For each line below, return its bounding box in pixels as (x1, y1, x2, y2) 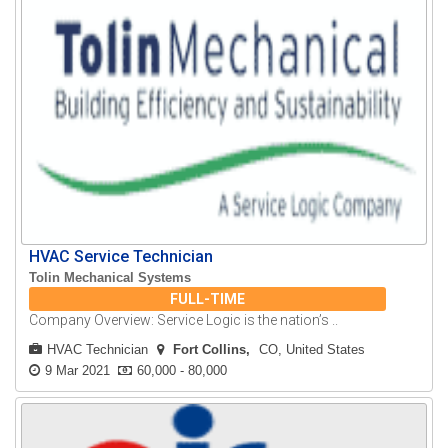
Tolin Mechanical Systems (29, 270, 192, 286)
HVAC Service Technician (29, 247, 214, 267)
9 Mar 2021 (45, 363, 111, 379)
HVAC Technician (47, 342, 149, 358)
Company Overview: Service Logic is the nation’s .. (29, 312, 339, 329)
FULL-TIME (170, 291, 246, 308)
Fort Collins (173, 342, 247, 358)
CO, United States (259, 342, 366, 358)
